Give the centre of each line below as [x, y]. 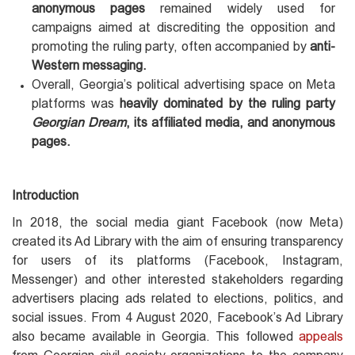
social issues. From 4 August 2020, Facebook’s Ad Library [177, 317]
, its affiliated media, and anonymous [231, 122]
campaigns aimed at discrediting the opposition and [183, 27]
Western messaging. [89, 65]
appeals [321, 336]
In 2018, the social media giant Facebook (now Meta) [177, 222]
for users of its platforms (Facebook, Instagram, [177, 260]
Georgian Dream [79, 122]
